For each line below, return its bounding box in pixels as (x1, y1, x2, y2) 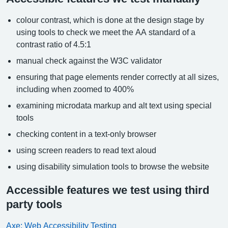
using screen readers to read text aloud (16, 146, 156, 154)
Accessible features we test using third (6, 184, 209, 195)
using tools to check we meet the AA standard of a (16, 28, 195, 36)
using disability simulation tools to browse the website (16, 162, 209, 170)
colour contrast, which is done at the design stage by (16, 16, 204, 24)
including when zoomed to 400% (16, 85, 134, 93)
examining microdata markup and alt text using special (16, 101, 212, 109)
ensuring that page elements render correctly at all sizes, (16, 73, 219, 81)
